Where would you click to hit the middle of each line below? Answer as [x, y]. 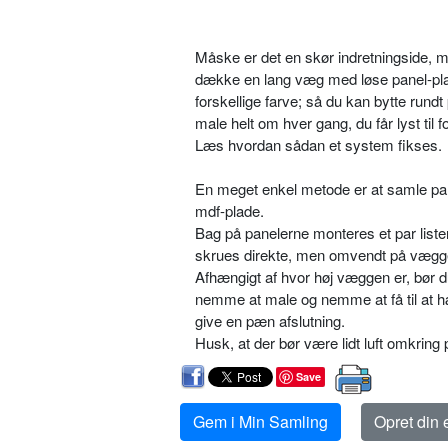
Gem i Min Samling [260, 421]
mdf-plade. [229, 210]
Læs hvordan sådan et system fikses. [318, 144]
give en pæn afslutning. [270, 320]
